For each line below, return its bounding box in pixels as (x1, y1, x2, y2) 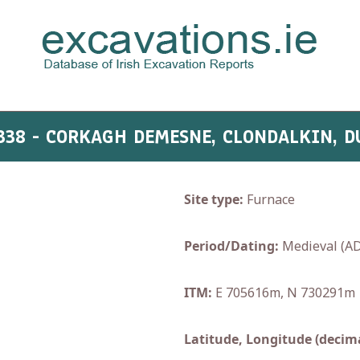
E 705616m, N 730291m (212, 284, 355, 301)
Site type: (184, 190, 243, 208)
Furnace (243, 190, 295, 208)
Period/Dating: (184, 237, 279, 255)
